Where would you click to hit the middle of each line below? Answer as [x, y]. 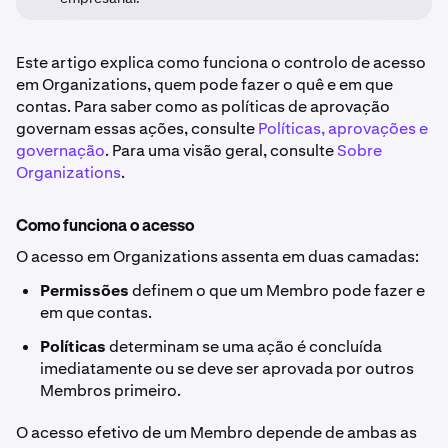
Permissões [84, 290]
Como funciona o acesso [105, 227]
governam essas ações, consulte [137, 128]
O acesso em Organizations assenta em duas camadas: [217, 256]
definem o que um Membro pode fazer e [277, 290]
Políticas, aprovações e [343, 128]
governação [60, 150]
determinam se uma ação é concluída [244, 346]
